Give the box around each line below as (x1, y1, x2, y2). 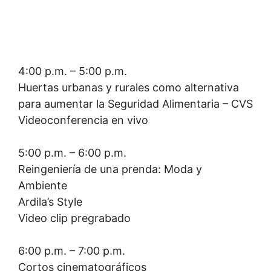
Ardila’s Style (18, 195, 82, 208)
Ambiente (18, 179, 67, 192)
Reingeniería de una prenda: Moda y (18, 163, 202, 175)
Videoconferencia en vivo (18, 114, 148, 126)
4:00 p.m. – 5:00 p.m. (18, 65, 127, 77)
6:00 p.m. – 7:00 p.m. (18, 244, 125, 257)
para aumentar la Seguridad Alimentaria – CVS (18, 97, 253, 110)
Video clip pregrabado (18, 212, 131, 224)
